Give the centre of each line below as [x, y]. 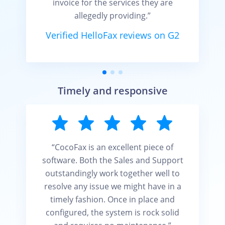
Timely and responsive [113, 90]
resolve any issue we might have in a [113, 186]
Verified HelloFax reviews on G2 [113, 35]
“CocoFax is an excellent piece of [113, 147]
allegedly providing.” [113, 16]
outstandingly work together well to [113, 173]
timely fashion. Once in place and [113, 199]
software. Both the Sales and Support [113, 160]
